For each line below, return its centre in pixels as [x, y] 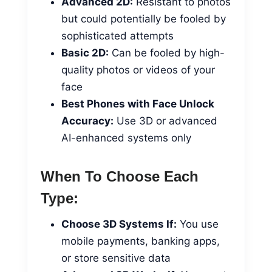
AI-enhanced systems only [126, 138]
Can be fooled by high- [167, 53]
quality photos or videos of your [138, 70]
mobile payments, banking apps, [141, 241]
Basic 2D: [85, 53]
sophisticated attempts [117, 36]
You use [198, 224]
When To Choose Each [120, 176]
